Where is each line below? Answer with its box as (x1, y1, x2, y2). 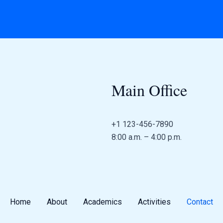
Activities (138, 197, 171, 207)
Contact (187, 197, 213, 207)
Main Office (111, 79, 187, 101)
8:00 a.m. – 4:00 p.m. (111, 132, 182, 142)
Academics (83, 197, 122, 207)
